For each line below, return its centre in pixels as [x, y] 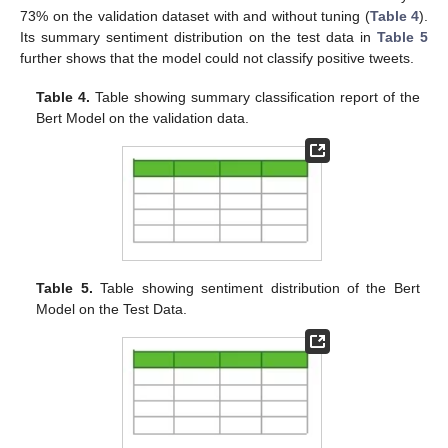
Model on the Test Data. [112, 309]
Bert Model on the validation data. [143, 117]
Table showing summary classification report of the [255, 96]
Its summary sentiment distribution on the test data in [198, 37]
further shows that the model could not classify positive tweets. [217, 58]
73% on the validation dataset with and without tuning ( [195, 16]
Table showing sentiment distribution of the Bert [256, 288]
